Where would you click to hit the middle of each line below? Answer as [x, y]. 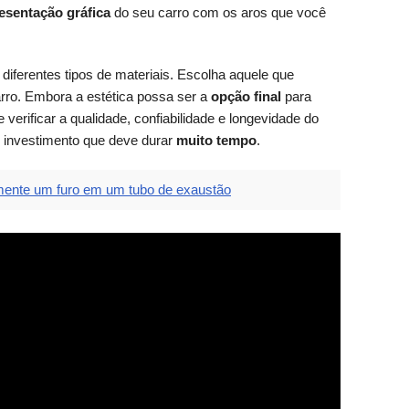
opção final [246, 97]
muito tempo [216, 141]
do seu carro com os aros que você [218, 13]
